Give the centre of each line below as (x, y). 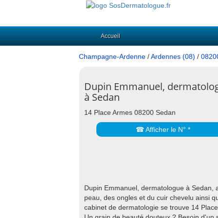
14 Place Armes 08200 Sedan (130, 112)
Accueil (110, 36)
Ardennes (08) (173, 56)
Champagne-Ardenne (112, 56)
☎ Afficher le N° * (163, 129)
